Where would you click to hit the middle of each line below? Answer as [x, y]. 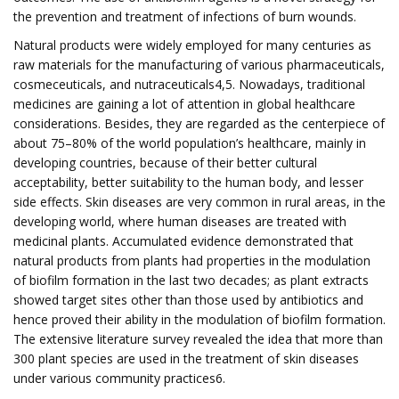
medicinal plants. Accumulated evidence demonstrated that [183, 241]
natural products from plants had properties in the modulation [192, 261]
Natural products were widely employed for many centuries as [192, 45]
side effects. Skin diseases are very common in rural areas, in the [199, 202]
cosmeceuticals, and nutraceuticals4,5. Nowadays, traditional [189, 84]
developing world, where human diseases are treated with [180, 221]
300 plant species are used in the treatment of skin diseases [186, 358]
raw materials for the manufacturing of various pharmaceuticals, [199, 65]
